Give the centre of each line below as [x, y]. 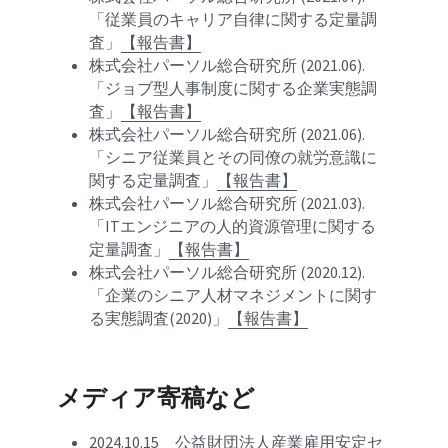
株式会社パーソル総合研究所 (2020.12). [227, 272]
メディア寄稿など [156, 397]
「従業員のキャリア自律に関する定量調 [233, 19]
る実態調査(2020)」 [159, 318]
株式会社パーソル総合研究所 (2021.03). [227, 203]
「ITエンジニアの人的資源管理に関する [233, 226]
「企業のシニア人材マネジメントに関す [233, 295]
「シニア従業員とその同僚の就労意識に [233, 157]
